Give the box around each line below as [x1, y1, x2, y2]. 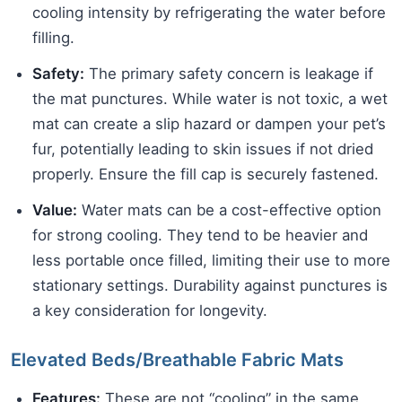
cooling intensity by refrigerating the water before [32, 4, 386, 22]
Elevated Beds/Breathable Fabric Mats [11, 349, 344, 371]
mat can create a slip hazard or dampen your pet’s [32, 115, 386, 134]
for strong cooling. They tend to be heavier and [32, 226, 368, 245]
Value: [32, 201, 77, 220]
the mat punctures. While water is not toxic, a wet [32, 90, 388, 109]
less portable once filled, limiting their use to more [32, 251, 390, 270]
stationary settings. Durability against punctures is [32, 276, 388, 295]
